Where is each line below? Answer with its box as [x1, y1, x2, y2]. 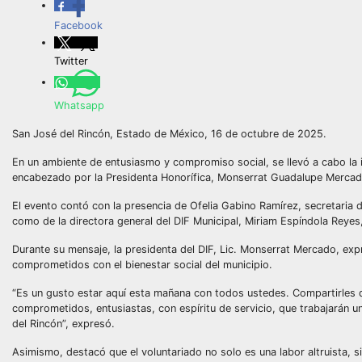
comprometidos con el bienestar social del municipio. [12, 259, 272, 271]
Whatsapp [54, 99, 104, 112]
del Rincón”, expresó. [12, 318, 115, 330]
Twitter [54, 55, 88, 67]
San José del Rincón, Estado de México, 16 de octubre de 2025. [12, 128, 326, 140]
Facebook [54, 19, 103, 32]
